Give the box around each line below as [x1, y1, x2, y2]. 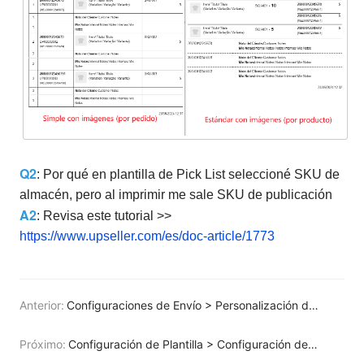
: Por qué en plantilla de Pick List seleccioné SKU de [37, 167, 340, 181]
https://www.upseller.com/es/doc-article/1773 [19, 228, 275, 243]
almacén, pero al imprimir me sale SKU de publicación [19, 187, 332, 201]
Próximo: [19, 336, 66, 351]
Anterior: [19, 297, 64, 312]
